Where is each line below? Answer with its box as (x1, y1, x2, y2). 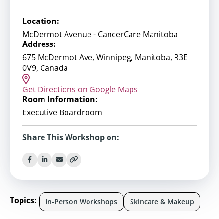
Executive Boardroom (22, 107, 102, 118)
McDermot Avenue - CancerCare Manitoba (22, 29, 178, 40)
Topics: (10, 195, 37, 206)
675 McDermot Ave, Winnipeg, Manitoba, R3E (22, 52, 188, 63)
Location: (22, 16, 59, 26)
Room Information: (22, 93, 98, 105)
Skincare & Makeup (130, 197, 194, 206)
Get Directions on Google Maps (22, 84, 138, 95)
